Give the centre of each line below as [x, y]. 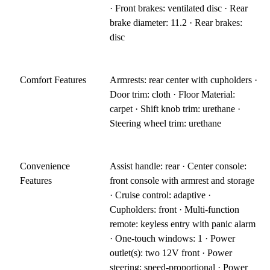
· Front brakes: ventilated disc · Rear [179, 8]
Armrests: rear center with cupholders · [184, 80]
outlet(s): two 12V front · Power [171, 253]
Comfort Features [53, 80]
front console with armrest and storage [182, 180]
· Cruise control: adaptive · [161, 195]
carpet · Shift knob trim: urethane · [175, 108]
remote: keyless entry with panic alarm [183, 224]
